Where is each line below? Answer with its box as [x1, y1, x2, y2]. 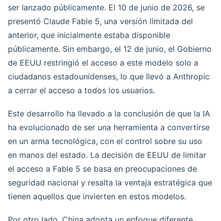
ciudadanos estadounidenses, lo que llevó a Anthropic [8, 71, 210, 81]
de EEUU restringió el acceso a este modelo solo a [8, 57, 198, 68]
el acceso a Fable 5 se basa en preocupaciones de [8, 163, 197, 174]
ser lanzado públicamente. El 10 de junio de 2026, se [8, 2, 205, 12]
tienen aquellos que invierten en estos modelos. [8, 191, 186, 201]
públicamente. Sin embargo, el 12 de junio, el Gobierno [8, 43, 212, 54]
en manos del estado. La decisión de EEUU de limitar [8, 149, 206, 160]
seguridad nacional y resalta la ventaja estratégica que [8, 177, 212, 187]
